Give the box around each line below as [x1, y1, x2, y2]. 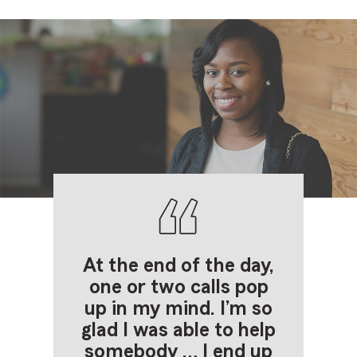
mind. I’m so [160, 299, 273, 320]
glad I [81, 320, 128, 341]
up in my [84, 299, 160, 320]
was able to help [128, 320, 276, 341]
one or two [88, 277, 190, 298]
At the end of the [83, 256, 235, 277]
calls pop [190, 277, 269, 298]
